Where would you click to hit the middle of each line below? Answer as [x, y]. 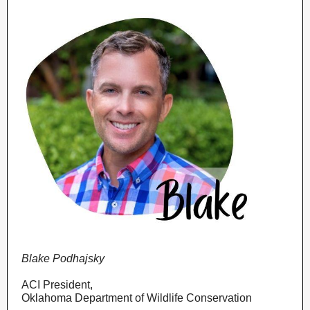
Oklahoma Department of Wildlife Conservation [137, 298]
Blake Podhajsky [63, 258]
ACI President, [57, 285]
